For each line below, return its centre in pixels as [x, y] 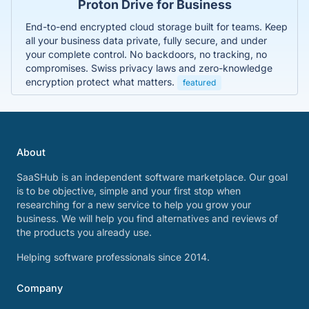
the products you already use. [84, 232]
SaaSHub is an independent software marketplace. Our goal [152, 177]
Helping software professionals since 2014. [113, 257]
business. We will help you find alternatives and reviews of [147, 218]
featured [199, 82]
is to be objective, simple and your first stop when [129, 191]
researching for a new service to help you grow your [134, 205]
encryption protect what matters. [101, 81]
